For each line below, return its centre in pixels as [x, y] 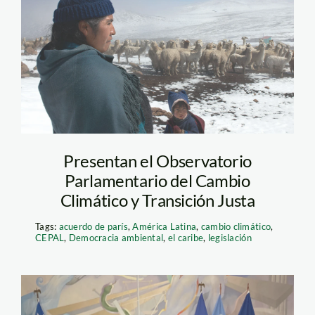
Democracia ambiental [116, 238]
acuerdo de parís [93, 227]
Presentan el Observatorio [157, 161]
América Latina [165, 227]
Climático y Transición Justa [157, 200]
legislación [230, 238]
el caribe [186, 238]
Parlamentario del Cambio [157, 181]
